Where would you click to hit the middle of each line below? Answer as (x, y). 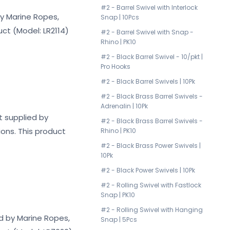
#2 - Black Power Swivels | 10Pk (148, 170)
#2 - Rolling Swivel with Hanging (152, 210)
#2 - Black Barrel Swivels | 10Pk (148, 81)
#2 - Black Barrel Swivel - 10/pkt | (152, 57)
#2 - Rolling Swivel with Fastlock (151, 185)
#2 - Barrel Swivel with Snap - (147, 32)
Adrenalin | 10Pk (124, 106)
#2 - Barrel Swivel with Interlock (149, 7)
